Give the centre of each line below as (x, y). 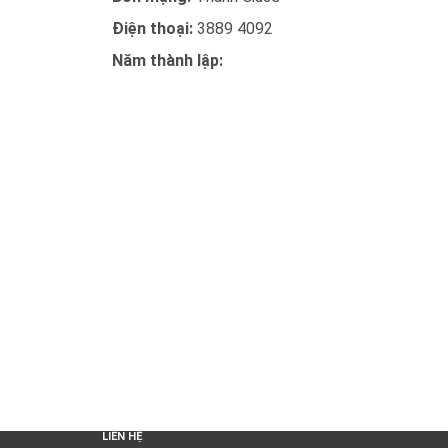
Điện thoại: (154, 28)
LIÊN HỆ (122, 436)
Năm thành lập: (167, 60)
